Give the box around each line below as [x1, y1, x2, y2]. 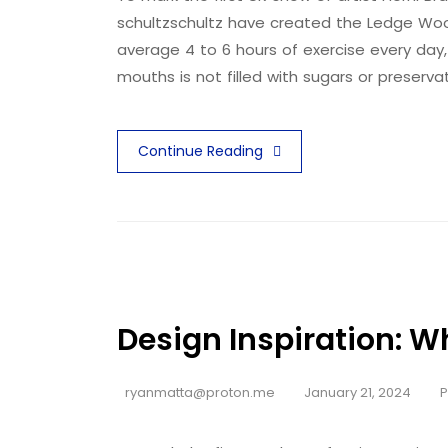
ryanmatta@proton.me [125, 383, 275, 402]
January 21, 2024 [301, 383, 411, 402]
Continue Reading [138, 141, 263, 161]
